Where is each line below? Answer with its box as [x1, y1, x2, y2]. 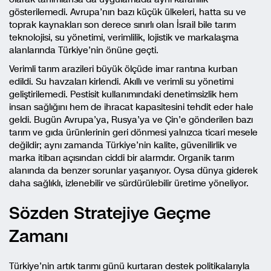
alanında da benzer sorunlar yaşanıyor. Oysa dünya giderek [9, 164, 258, 177]
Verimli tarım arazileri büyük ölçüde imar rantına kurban [9, 62, 238, 75]
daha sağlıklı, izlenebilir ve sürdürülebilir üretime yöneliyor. [9, 177, 249, 189]
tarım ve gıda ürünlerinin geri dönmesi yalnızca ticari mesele [9, 126, 258, 139]
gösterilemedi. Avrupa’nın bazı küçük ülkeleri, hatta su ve [9, 5, 246, 18]
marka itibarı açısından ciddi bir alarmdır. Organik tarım [9, 151, 234, 164]
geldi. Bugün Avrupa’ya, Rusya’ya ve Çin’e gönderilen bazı [9, 113, 253, 126]
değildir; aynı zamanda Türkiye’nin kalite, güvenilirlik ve [9, 139, 237, 151]
